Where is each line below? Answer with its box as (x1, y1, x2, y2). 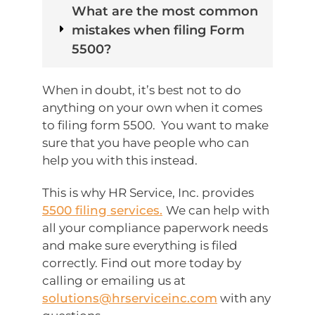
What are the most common (72, 4, 258, 20)
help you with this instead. (42, 153, 198, 168)
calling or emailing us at (42, 274, 186, 288)
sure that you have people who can (42, 136, 249, 150)
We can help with (166, 203, 269, 218)
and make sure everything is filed (42, 238, 238, 253)
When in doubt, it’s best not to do (42, 83, 241, 98)
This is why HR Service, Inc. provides (42, 186, 254, 200)
